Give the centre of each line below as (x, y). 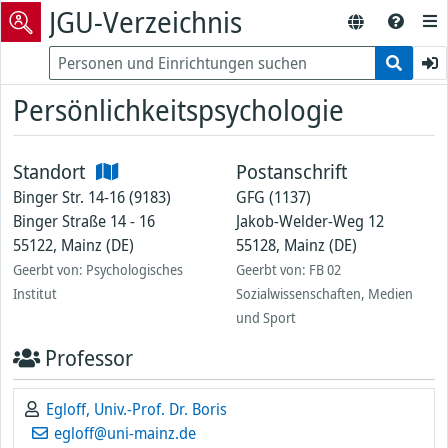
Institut (35, 293)
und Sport (266, 317)
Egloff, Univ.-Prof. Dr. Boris (136, 409)
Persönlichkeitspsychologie (178, 109)
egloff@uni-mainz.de (123, 433)
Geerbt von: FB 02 (288, 269)
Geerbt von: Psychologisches (98, 269)
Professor (87, 357)
